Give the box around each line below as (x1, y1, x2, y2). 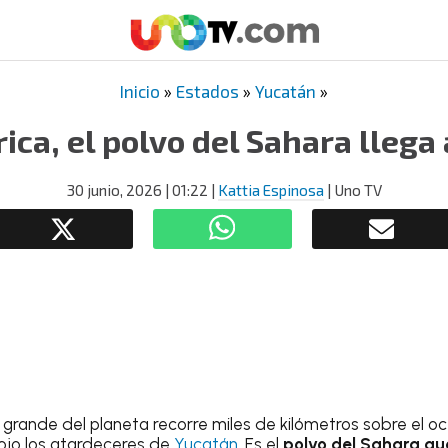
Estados (176, 81, 239, 101)
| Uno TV (323, 181, 382, 199)
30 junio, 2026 (66, 181, 162, 199)
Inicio (120, 81, 160, 101)
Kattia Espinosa (217, 181, 324, 199)
